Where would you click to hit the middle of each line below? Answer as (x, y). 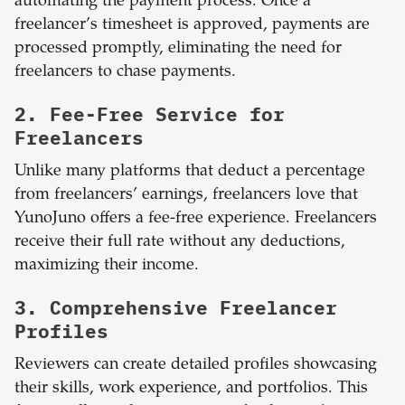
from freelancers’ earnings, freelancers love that (186, 196)
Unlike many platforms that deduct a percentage (190, 172)
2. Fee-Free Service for (150, 114)
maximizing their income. (107, 266)
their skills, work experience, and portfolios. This (191, 389)
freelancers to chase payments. (125, 73)
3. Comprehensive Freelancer (176, 308)
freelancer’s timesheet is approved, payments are (192, 26)
